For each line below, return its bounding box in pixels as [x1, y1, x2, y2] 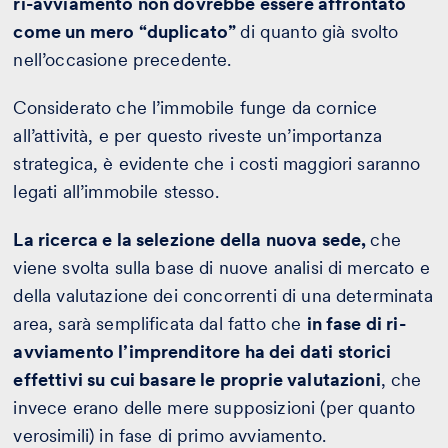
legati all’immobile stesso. [13, 180, 219, 202]
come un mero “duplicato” [13, 20, 241, 42]
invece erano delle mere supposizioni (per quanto [13, 396, 416, 418]
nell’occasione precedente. [13, 48, 237, 70]
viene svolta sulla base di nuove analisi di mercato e [13, 256, 430, 278]
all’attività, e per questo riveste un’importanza [13, 124, 383, 146]
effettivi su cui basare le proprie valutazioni [13, 368, 381, 390]
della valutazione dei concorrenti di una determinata [13, 284, 433, 306]
